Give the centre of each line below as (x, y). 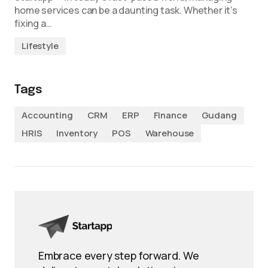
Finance (170, 115)
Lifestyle (40, 46)
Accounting (47, 115)
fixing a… (33, 23)
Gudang (219, 115)
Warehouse (170, 133)
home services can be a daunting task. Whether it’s (126, 10)
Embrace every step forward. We (119, 255)
